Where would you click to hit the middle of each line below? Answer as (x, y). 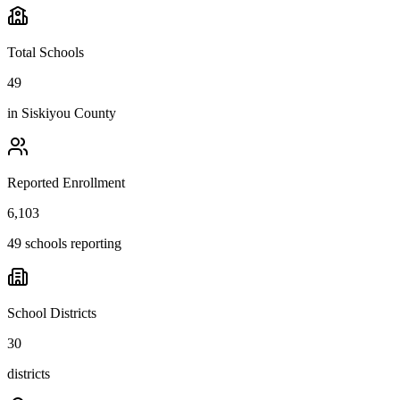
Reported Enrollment (66, 182)
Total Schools (46, 52)
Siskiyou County (69, 112)
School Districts (52, 312)
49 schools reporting (64, 243)
